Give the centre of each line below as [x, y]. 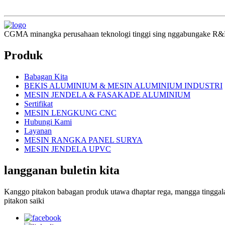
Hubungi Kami [48, 122]
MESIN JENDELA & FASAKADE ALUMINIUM [107, 95]
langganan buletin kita [62, 171]
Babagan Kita [46, 77]
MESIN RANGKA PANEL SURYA [83, 140]
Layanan [38, 131]
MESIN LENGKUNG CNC [70, 113]
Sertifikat [38, 104]
